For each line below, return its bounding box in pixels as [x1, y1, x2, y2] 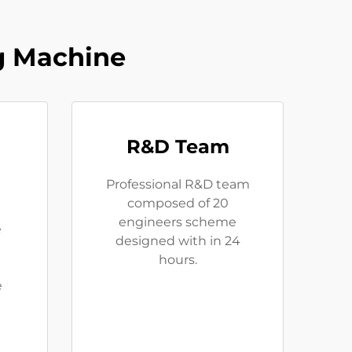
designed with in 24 [115, 233, 240, 249]
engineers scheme [119, 214, 236, 230]
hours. [158, 252, 197, 268]
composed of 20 [126, 196, 229, 211]
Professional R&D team [105, 177, 250, 192]
